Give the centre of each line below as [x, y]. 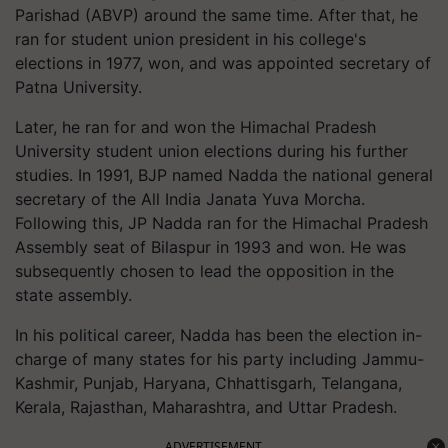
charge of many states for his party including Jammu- [219, 358]
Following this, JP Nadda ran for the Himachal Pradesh [221, 222]
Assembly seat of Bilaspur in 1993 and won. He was [210, 246]
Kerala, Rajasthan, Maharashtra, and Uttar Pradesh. [206, 406]
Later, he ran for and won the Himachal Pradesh [195, 126]
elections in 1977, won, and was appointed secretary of [223, 62]
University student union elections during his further [211, 150]
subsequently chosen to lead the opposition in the [204, 270]
